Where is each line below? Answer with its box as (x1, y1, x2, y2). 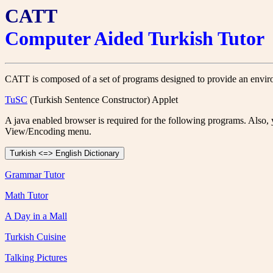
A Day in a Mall (5, 211, 67, 222)
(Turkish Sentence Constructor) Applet (27, 94, 178, 105)
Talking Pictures (5, 252, 67, 263)
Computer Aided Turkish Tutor (5, 27, 264, 49)
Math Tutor (5, 190, 48, 201)
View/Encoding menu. (5, 126, 91, 137)
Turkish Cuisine (5, 232, 66, 243)
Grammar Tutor (5, 169, 65, 180)
